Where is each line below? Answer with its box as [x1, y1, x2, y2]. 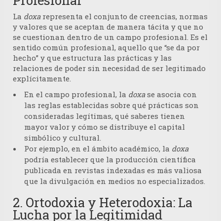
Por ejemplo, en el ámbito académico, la [24, 144, 172, 154]
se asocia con [145, 89, 197, 100]
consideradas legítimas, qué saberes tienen [24, 111, 185, 121]
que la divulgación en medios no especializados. [24, 176, 205, 186]
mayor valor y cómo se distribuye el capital [24, 122, 185, 132]
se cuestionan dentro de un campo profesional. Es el [13, 32, 208, 42]
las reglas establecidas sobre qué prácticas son [24, 100, 199, 110]
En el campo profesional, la [24, 89, 128, 100]
